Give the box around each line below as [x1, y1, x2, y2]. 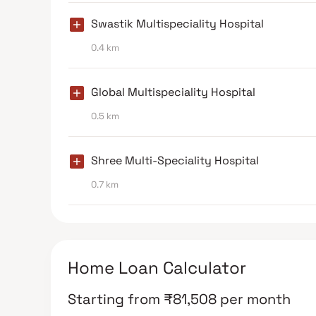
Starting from [68, 289, 160, 308]
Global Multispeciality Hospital [91, 84, 255, 99]
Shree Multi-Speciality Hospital [91, 152, 259, 168]
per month [220, 289, 291, 308]
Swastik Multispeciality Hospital [91, 16, 264, 31]
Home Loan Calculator [68, 256, 246, 279]
